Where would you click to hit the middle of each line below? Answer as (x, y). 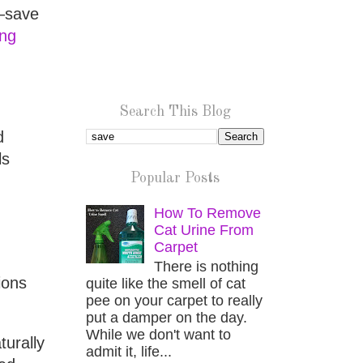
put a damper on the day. (167, 318)
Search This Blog (175, 112)
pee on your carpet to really (174, 301)
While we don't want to (158, 335)
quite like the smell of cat (166, 284)
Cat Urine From (204, 230)
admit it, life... (129, 352)
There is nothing (207, 267)
